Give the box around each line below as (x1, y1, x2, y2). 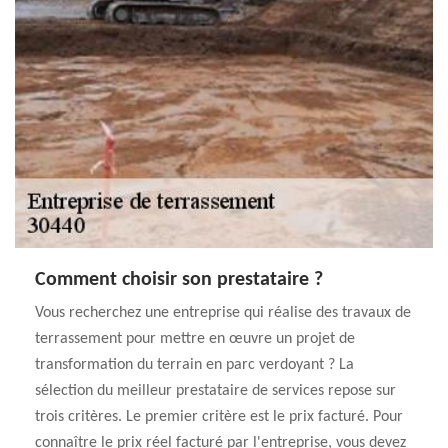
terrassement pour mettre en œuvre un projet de (35, 331, 355, 347)
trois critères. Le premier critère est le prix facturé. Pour (35, 409, 403, 425)
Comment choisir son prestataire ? (35, 270, 323, 290)
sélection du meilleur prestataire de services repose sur (35, 383, 396, 399)
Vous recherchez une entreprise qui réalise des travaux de (35, 305, 411, 321)
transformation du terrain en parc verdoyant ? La (35, 357, 354, 373)
